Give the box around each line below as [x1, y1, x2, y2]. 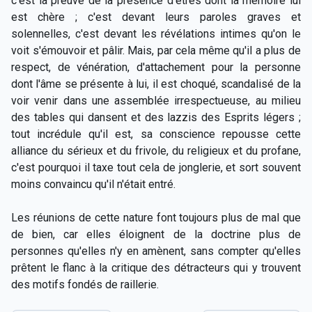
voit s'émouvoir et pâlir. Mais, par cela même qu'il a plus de [11, 43, 301, 57]
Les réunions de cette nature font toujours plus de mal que [11, 210, 301, 224]
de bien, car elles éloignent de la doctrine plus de [11, 227, 301, 241]
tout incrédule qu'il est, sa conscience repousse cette [11, 127, 301, 141]
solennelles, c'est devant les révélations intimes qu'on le [11, 26, 301, 40]
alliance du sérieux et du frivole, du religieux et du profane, [11, 143, 301, 157]
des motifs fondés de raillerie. [11, 277, 159, 291]
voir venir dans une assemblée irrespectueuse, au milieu [11, 93, 301, 107]
